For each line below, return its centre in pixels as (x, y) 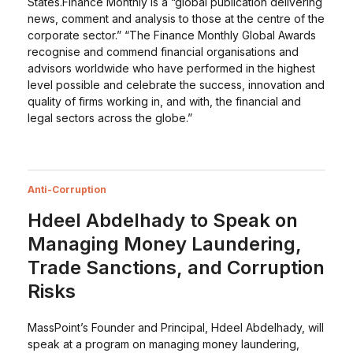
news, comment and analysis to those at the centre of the (176, 19)
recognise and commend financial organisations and (163, 52)
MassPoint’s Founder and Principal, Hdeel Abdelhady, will (175, 327)
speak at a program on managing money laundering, (163, 344)
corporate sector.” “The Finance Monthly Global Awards (171, 35)
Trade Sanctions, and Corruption (176, 268)
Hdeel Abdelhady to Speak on (162, 220)
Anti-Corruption (67, 190)
